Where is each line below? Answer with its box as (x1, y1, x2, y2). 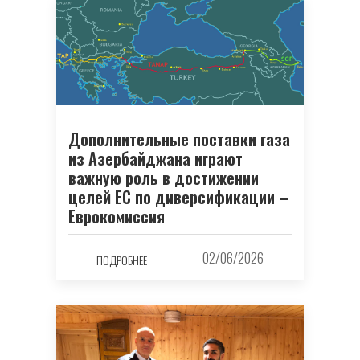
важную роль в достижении (68, 166, 259, 190)
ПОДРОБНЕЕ (96, 251, 147, 268)
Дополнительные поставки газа (68, 127, 290, 152)
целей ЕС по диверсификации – (68, 185, 288, 210)
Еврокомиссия (68, 204, 165, 229)
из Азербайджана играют (68, 146, 243, 171)
